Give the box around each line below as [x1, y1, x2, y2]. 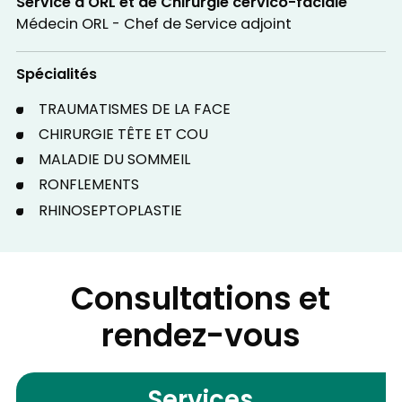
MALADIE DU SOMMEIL [38, 149, 190, 173]
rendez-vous [100, 312, 301, 366]
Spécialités [15, 62, 97, 88]
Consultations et [71, 275, 331, 329]
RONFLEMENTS [38, 174, 139, 198]
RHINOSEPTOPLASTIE [38, 199, 182, 223]
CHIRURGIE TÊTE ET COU [38, 123, 208, 147]
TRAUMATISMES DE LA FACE [38, 98, 231, 122]
